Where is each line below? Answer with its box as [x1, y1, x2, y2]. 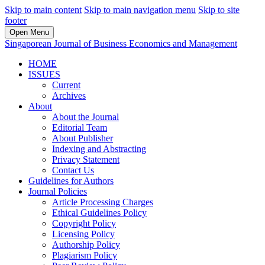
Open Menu [9, 28, 49, 37]
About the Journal [52, 112, 119, 122]
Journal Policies [28, 186, 87, 196]
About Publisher [52, 133, 113, 143]
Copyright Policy [52, 218, 116, 228]
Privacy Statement [52, 154, 119, 164]
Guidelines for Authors [28, 176, 114, 186]
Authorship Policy [52, 240, 120, 250]
